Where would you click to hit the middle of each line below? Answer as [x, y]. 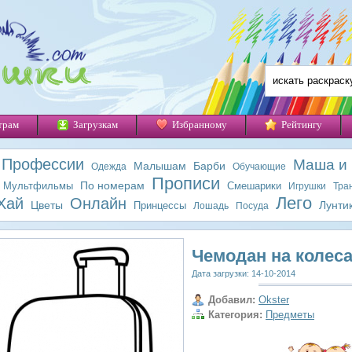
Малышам [159, 166]
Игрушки [307, 186]
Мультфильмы [38, 186]
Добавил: [232, 300]
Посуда [252, 206]
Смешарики [254, 186]
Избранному [200, 125]
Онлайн [98, 203]
